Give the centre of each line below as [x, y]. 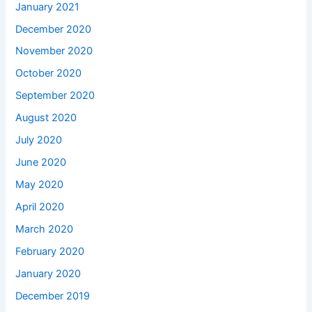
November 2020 [54, 51]
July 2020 [39, 140]
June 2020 [41, 163]
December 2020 [54, 29]
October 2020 [49, 73]
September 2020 [55, 96]
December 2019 [53, 296]
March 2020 [45, 229]
